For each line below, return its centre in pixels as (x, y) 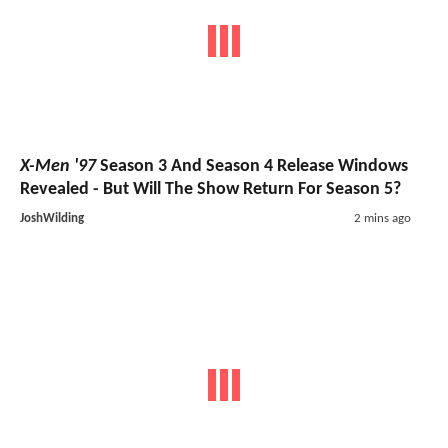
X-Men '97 (58, 166)
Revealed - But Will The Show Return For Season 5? (210, 189)
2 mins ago (382, 218)
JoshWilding (52, 218)
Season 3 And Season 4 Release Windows (252, 166)
